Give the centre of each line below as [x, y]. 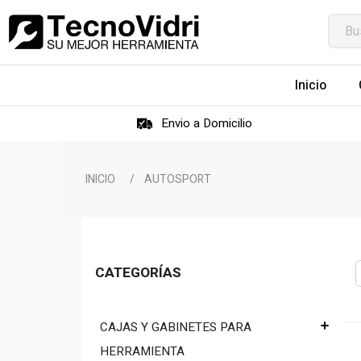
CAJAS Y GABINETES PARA [175, 327]
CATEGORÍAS [138, 272]
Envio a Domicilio [207, 123]
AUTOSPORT [178, 179]
